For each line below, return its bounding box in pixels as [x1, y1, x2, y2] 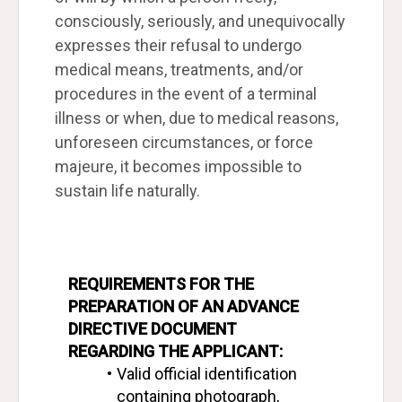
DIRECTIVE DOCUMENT [68, 319, 237, 338]
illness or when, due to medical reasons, [55, 109, 338, 127]
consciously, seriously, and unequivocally [55, 12, 345, 31]
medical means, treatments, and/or [55, 60, 303, 79]
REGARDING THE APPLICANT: [68, 342, 283, 361]
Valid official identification [116, 364, 297, 383]
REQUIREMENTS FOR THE [68, 275, 254, 293]
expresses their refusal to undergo [55, 36, 301, 55]
